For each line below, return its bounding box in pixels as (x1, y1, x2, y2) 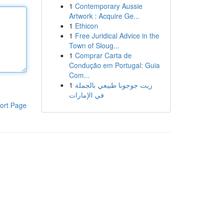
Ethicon (74, 21, 98, 31)
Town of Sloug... (69, 40, 119, 50)
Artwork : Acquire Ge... (69, 11, 140, 21)
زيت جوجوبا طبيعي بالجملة (74, 80, 152, 90)
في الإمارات (69, 90, 104, 100)
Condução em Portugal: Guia (69, 60, 160, 70)
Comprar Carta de (74, 50, 132, 60)
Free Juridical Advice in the (74, 31, 159, 40)
